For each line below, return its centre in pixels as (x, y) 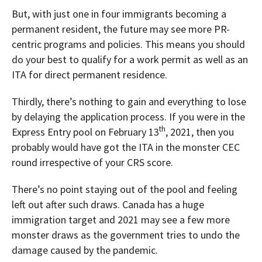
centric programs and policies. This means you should (128, 44)
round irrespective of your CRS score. (92, 163)
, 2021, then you (200, 132)
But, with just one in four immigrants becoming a (119, 14)
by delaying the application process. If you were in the (128, 117)
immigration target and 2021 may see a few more (121, 220)
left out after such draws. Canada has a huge (108, 205)
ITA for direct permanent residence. (89, 75)
